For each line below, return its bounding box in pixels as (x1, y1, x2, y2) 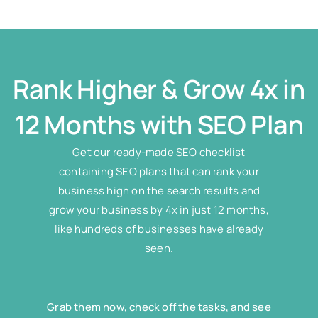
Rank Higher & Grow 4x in (13, 72, 305, 107)
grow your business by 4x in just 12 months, (49, 202, 269, 218)
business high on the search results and (57, 183, 261, 199)
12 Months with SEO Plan (14, 107, 304, 143)
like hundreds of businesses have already (55, 221, 263, 237)
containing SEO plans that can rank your (59, 164, 259, 180)
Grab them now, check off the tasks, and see (47, 300, 271, 315)
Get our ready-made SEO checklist (72, 145, 246, 160)
